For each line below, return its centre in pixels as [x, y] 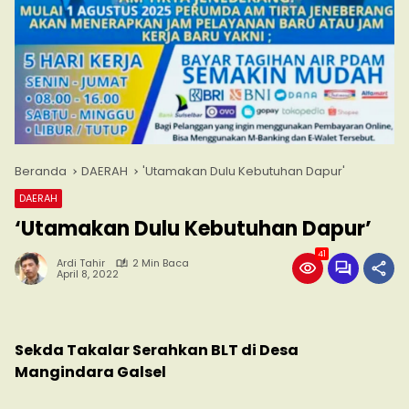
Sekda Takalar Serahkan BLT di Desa [157, 351]
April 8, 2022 [88, 274]
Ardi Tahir [81, 263]
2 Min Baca [161, 263]
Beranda [41, 172]
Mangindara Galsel [90, 372]
